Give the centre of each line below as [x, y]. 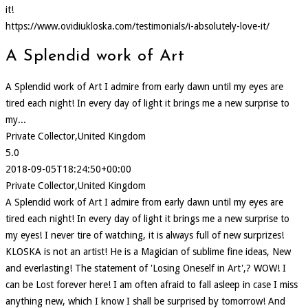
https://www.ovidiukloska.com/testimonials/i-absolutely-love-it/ [137, 26]
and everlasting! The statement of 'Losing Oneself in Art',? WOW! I [146, 268]
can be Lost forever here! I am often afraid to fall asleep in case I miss [152, 285]
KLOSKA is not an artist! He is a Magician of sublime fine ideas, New [148, 252]
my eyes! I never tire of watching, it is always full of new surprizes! [145, 235]
